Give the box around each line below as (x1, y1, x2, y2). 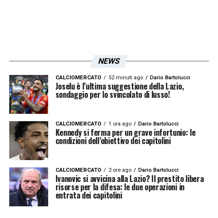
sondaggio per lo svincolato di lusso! (55, 88, 170, 100)
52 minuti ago (108, 74, 143, 81)
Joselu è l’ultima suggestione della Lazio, (55, 80, 184, 92)
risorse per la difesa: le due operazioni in (55, 181, 184, 193)
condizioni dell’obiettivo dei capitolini (55, 134, 171, 146)
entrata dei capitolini (55, 189, 122, 201)
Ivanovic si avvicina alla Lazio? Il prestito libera (55, 172, 204, 184)
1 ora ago (108, 120, 131, 127)
